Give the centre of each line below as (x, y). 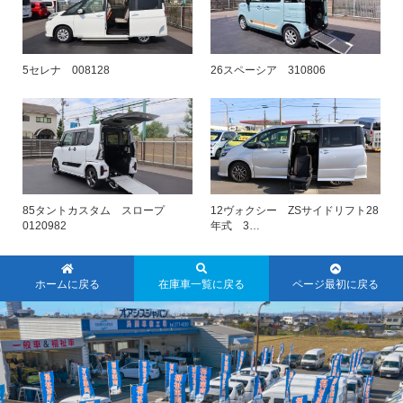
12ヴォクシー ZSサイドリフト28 (295, 210)
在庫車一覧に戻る (201, 285)
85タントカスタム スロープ (99, 210)
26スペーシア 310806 (268, 71)
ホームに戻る (67, 285)
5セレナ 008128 (66, 71)
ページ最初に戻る (336, 285)
